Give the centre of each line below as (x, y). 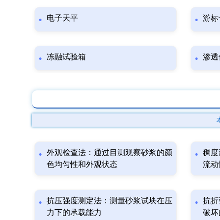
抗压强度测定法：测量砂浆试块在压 (110, 200)
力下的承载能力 (74, 212)
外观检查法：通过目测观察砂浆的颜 (110, 152)
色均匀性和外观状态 (82, 164)
